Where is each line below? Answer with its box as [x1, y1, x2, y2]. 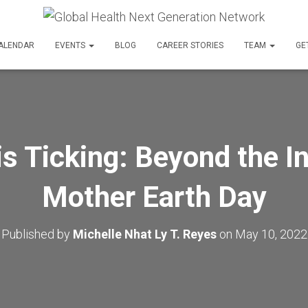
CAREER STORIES [157, 41, 223, 50]
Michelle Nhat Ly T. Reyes [72, 227, 217, 241]
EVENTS [55, 41, 87, 50]
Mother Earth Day [41, 180, 267, 214]
